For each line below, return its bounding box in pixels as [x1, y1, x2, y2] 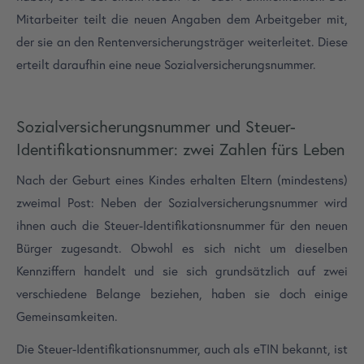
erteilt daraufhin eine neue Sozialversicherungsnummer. [16, 56, 316, 72]
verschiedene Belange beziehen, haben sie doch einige [16, 286, 348, 302]
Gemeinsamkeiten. [16, 309, 118, 325]
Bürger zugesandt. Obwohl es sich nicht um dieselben [16, 240, 348, 257]
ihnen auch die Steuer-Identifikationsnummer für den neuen [16, 218, 348, 234]
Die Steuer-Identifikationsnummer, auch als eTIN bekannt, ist [16, 340, 348, 357]
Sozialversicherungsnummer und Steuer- [16, 115, 296, 137]
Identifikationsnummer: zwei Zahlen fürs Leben [16, 138, 344, 160]
